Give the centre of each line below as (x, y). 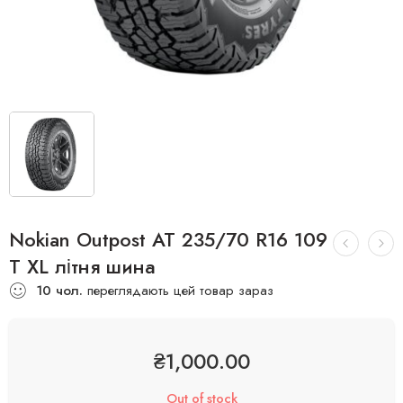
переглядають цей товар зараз (178, 291)
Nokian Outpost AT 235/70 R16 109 (168, 240)
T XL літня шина (82, 267)
